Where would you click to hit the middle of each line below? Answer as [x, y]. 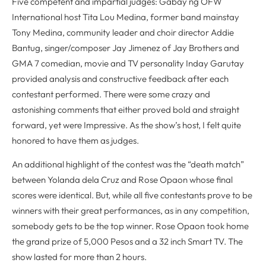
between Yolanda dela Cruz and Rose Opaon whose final [122, 180]
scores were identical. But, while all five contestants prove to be [132, 195]
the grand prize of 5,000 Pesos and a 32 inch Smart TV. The [127, 242]
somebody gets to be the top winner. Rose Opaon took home [130, 226]
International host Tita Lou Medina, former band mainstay [126, 17]
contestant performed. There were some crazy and [111, 94]
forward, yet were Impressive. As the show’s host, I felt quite [126, 125]
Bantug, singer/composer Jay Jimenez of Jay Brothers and [126, 47]
